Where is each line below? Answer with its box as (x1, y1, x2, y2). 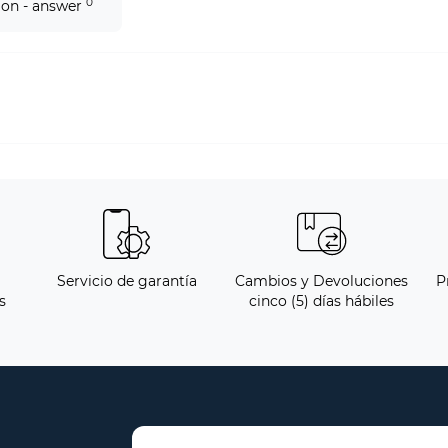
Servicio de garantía (56, 272, 197, 291)
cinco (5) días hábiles (249, 292, 394, 311)
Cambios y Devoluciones (235, 272, 408, 291)
